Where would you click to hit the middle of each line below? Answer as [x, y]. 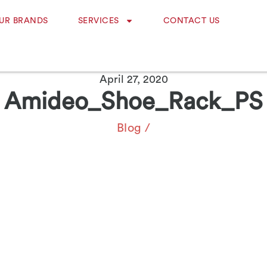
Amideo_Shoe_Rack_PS [133, 102]
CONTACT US [191, 21]
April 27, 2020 [133, 79]
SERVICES [98, 21]
